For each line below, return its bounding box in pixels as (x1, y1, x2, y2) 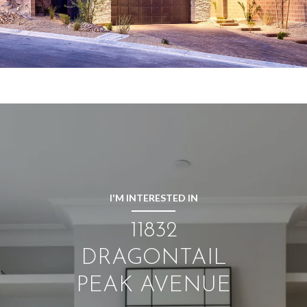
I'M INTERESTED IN (109, 191, 198, 204)
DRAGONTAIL (80, 247, 227, 269)
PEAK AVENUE (76, 274, 231, 297)
